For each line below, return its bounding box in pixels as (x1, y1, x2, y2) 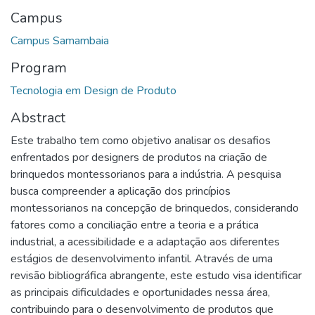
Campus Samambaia (11, 32, 109, 49)
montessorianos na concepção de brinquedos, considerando (11, 200, 299, 216)
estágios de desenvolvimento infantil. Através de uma (11, 250, 273, 266)
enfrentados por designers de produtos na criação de (11, 149, 267, 165)
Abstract (11, 108, 65, 127)
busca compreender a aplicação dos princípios (11, 183, 231, 199)
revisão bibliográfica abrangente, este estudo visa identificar (11, 267, 302, 283)
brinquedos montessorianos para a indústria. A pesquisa (11, 166, 281, 182)
